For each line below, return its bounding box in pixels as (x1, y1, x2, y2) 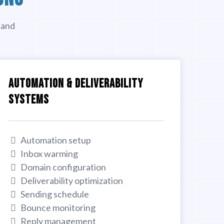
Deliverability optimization (20, 174, 123, 186)
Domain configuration (20, 161, 106, 172)
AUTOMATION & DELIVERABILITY (8, 75, 143, 91)
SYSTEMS (8, 91, 49, 107)
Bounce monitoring (20, 201, 96, 213)
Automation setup (20, 134, 91, 145)
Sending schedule (20, 188, 89, 199)
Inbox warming (20, 147, 78, 159)
